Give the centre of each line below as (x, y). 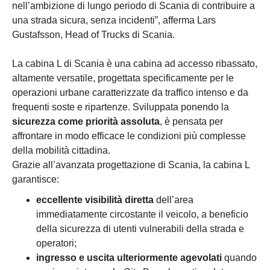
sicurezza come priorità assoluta (86, 122)
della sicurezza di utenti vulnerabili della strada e (140, 229)
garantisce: (36, 180)
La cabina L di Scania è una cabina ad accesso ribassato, (135, 64)
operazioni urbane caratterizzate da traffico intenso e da (130, 93)
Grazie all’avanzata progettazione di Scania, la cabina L (131, 165)
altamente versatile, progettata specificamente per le (123, 78)
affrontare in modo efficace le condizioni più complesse (129, 136)
